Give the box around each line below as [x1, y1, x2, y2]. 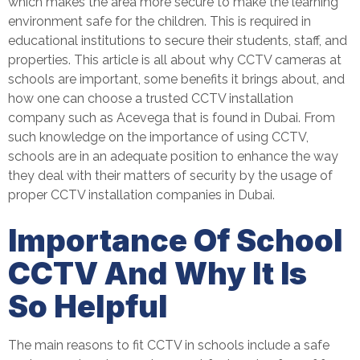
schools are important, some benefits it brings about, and [8, 71, 345, 87]
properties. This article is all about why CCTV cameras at [8, 51, 342, 67]
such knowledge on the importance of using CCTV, [8, 129, 309, 145]
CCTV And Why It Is [8, 254, 307, 292]
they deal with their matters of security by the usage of [8, 167, 333, 183]
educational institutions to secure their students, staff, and [8, 32, 347, 48]
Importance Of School [8, 221, 343, 259]
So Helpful [8, 287, 168, 325]
